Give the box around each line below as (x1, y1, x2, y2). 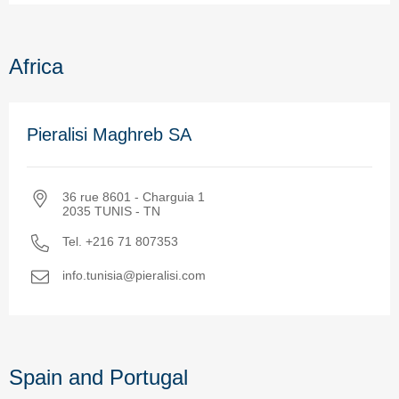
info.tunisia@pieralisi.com (62, 267, 206, 282)
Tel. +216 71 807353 (62, 233, 178, 248)
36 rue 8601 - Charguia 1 (62, 189, 205, 204)
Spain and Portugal (9, 364, 188, 389)
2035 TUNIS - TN (62, 203, 160, 218)
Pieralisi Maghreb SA (27, 124, 191, 144)
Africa (9, 53, 63, 78)
